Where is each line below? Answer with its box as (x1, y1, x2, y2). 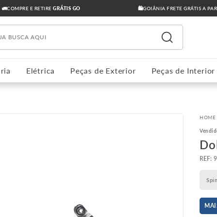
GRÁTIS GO (53, 5, 80, 11)
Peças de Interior (151, 66, 216, 75)
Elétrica (26, 66, 55, 75)
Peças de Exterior (70, 66, 136, 75)
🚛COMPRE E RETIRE (1, 5, 53, 11)
